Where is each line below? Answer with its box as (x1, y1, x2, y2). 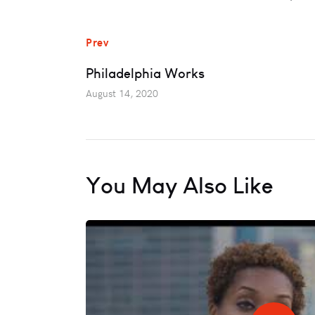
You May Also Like (86, 170, 274, 199)
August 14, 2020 (86, 86, 158, 101)
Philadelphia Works (86, 65, 205, 82)
